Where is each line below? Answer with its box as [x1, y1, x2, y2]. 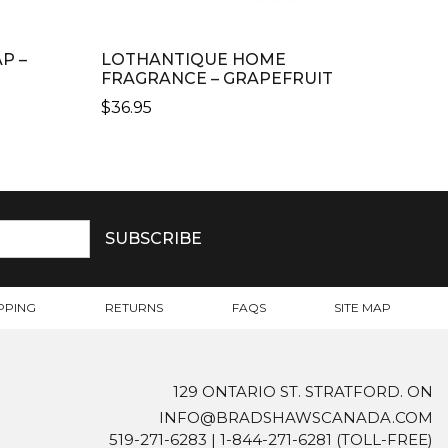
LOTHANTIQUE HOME [100, 50, 286, 70]
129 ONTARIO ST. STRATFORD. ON [173, 381, 433, 401]
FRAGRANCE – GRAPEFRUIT [100, 69, 333, 89]
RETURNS [104, 300, 163, 316]
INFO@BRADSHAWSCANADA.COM [159, 407, 433, 427]
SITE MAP [334, 300, 392, 316]
